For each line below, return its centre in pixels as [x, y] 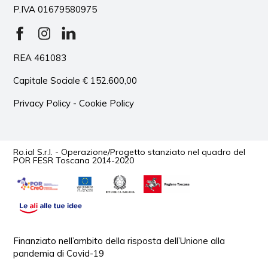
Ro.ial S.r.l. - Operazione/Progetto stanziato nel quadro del [130, 152]
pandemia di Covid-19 [59, 253]
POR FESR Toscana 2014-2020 [74, 160]
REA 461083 [40, 57]
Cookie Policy [107, 103]
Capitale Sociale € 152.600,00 [75, 80]
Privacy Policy [42, 103]
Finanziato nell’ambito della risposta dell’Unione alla [119, 240]
